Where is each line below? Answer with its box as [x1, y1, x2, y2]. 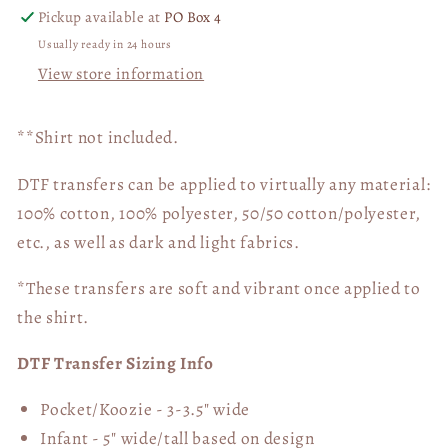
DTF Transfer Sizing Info [17, 351, 214, 376]
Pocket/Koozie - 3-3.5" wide [40, 397, 250, 422]
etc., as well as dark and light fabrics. [17, 229, 300, 254]
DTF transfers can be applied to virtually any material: [17, 171, 431, 196]
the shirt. [17, 304, 90, 329]
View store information [37, 63, 205, 86]
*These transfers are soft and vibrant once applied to [17, 275, 421, 300]
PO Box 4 [164, 6, 222, 27]
